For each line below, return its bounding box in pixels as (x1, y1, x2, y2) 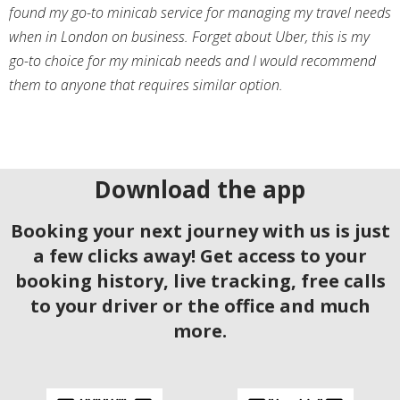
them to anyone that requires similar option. (9, 75, 283, 96)
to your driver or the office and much (29, 294, 371, 319)
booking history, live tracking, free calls (14, 269, 386, 294)
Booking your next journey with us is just (10, 219, 390, 244)
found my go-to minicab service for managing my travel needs (9, 3, 391, 23)
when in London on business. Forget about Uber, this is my (9, 27, 370, 47)
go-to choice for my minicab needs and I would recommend (9, 51, 376, 71)
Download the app (95, 173, 305, 206)
